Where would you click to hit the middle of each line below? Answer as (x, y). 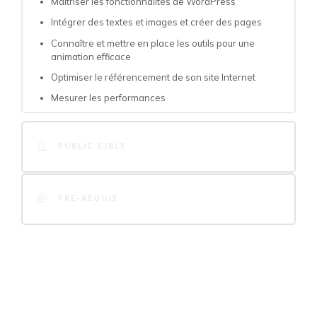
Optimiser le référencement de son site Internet (153, 77)
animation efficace (91, 56)
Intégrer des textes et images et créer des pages (156, 22)
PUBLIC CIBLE (92, 147)
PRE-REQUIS (88, 199)
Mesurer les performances (108, 98)
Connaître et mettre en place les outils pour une (153, 43)
